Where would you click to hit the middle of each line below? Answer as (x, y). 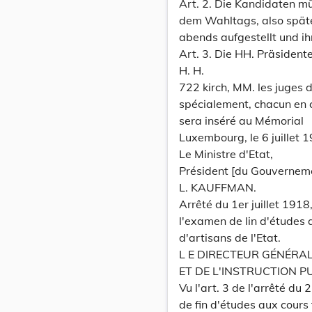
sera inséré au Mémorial (241, 120)
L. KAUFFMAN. (218, 187)
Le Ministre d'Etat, (226, 154)
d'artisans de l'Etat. (230, 237)
